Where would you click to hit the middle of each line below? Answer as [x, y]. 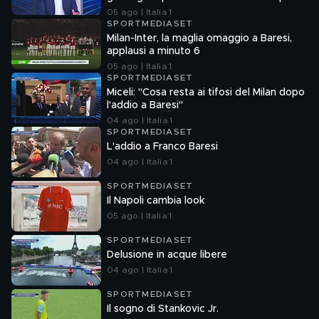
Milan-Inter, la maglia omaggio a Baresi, [199, 38]
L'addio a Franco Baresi [162, 147]
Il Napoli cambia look [156, 201]
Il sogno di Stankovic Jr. [163, 309]
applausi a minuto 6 [153, 51]
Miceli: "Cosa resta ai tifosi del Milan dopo [206, 93]
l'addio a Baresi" [145, 105]
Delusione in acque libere [167, 255]
